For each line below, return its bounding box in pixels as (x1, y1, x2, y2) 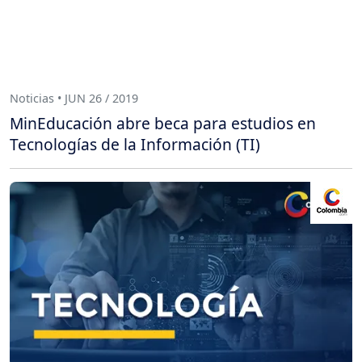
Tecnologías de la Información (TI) (10, 133, 260, 156)
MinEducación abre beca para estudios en (10, 112, 316, 135)
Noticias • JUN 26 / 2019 (10, 90, 138, 106)
